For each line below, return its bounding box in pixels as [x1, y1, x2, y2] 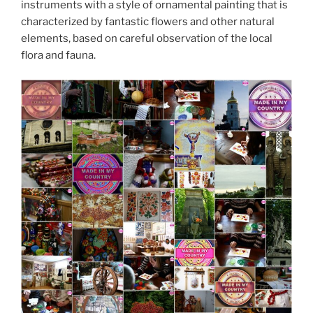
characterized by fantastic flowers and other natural [21, 15, 275, 29]
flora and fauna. [21, 49, 96, 62]
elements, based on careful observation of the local [21, 32, 272, 45]
